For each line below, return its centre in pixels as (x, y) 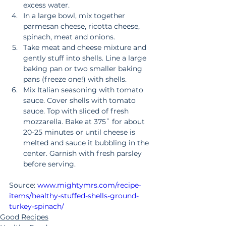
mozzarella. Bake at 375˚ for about (85, 122)
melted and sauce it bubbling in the (87, 143)
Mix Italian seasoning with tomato (84, 90)
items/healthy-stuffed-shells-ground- (74, 196)
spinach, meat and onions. (72, 37)
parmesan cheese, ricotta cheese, (82, 26)
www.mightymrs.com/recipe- (89, 185)
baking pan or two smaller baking (84, 69)
